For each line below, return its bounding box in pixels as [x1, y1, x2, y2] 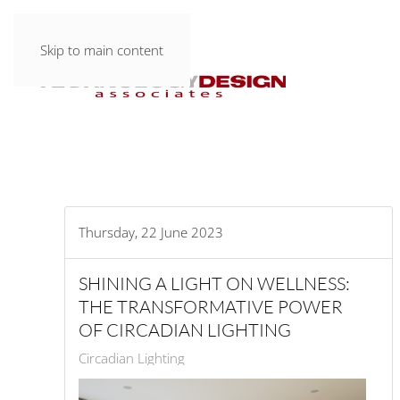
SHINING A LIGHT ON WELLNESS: [79, 272, 350, 295]
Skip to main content [40, 41, 163, 59]
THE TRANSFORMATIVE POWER [79, 296, 343, 318]
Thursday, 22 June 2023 [79, 223, 223, 241]
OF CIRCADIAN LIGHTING [79, 319, 291, 341]
